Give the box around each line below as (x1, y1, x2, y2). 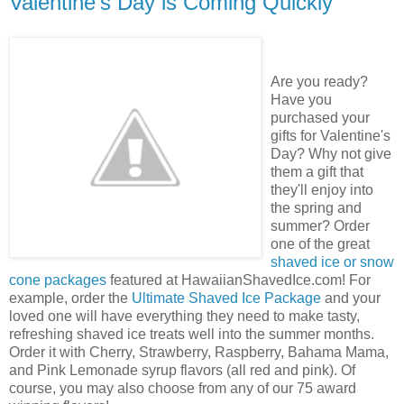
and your (321, 289, 381, 306)
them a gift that (271, 163, 363, 179)
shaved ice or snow (271, 253, 394, 270)
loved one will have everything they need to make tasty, (9, 308, 360, 324)
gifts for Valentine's (271, 127, 390, 143)
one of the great (271, 235, 370, 252)
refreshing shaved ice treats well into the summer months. (9, 326, 374, 342)
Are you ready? (271, 73, 368, 89)
